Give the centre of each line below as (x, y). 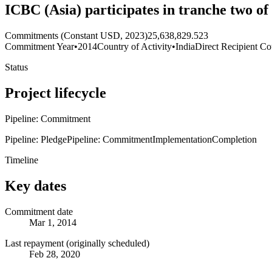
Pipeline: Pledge (36, 139)
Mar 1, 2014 (53, 222)
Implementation (182, 139)
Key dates (36, 185)
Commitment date (39, 211)
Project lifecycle (56, 93)
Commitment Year (39, 47)
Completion (234, 139)
